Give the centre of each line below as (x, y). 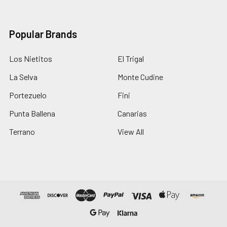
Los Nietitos (31, 58)
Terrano (22, 131)
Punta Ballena (32, 113)
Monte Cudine (140, 77)
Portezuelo (28, 95)
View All (131, 131)
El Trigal (131, 58)
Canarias (132, 113)
